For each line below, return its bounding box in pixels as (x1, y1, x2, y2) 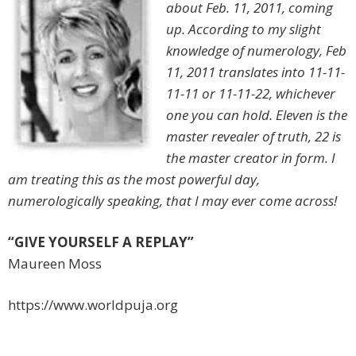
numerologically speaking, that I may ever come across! (8, 192, 337, 211)
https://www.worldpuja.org (8, 296, 178, 315)
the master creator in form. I (166, 149, 335, 168)
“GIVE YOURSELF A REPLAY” (8, 233, 194, 252)
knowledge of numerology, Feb (166, 41, 346, 60)
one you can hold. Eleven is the (166, 106, 347, 125)
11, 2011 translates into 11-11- (166, 63, 345, 82)
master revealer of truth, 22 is (166, 127, 341, 146)
